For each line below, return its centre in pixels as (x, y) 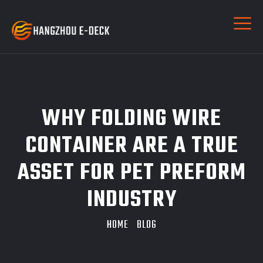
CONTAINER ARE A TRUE (131, 146)
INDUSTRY (131, 200)
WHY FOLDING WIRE (131, 119)
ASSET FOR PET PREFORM (131, 173)
